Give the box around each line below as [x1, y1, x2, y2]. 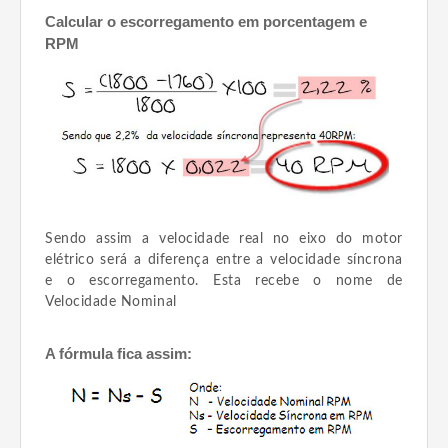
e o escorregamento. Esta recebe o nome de [45, 273, 403, 288]
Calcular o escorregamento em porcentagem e [45, 13, 367, 31]
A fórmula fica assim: [45, 344, 192, 362]
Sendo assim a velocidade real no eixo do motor [45, 231, 403, 246]
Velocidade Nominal [45, 294, 177, 309]
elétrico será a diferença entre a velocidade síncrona [45, 252, 403, 267]
